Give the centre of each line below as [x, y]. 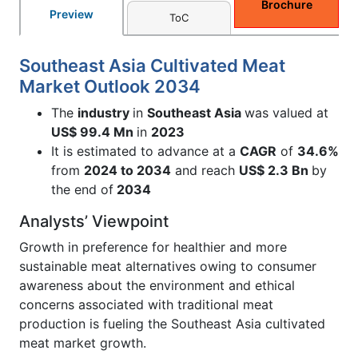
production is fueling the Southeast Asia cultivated [172, 323]
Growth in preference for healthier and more [153, 247]
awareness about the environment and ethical [157, 285]
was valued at [286, 112]
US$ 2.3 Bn [275, 170]
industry [105, 112]
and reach [205, 170]
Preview [71, 14]
